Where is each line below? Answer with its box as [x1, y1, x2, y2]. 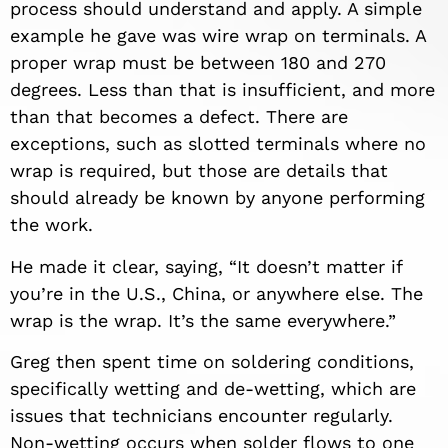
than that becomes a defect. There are [10, 106, 348, 128]
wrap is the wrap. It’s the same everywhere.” [10, 309, 396, 331]
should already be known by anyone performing [10, 187, 425, 209]
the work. [10, 214, 93, 236]
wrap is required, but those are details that [10, 160, 388, 182]
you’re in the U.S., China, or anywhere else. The [10, 282, 423, 304]
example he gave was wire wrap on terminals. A [10, 25, 426, 47]
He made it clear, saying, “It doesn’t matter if [10, 255, 402, 277]
